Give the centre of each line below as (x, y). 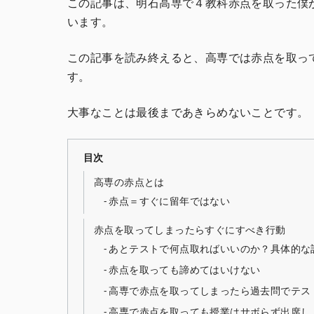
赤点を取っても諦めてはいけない (185, 270)
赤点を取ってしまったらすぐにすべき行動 (190, 229)
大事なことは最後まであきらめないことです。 (188, 112)
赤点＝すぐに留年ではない (170, 201)
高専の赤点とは (129, 182)
